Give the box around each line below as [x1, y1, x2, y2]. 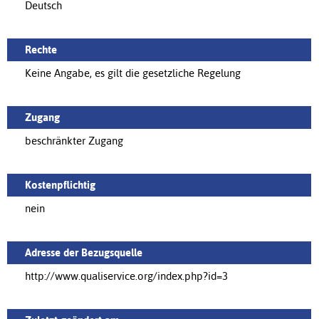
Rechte [25, 43, 57, 56]
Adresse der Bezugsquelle [25, 246, 142, 258]
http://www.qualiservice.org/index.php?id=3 [25, 269, 228, 282]
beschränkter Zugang [25, 134, 123, 147]
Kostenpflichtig [25, 178, 95, 191]
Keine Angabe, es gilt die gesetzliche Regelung [25, 66, 241, 79]
